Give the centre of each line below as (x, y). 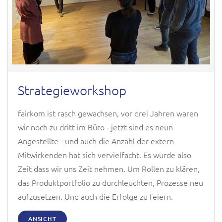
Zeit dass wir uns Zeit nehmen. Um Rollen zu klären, (109, 169)
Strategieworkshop (72, 90)
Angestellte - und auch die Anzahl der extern (96, 141)
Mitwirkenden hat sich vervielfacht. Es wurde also (105, 155)
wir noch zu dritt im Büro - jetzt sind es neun (95, 127)
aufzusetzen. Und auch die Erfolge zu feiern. (95, 196)
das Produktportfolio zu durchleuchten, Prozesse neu (111, 183)
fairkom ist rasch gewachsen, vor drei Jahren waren (108, 113)
